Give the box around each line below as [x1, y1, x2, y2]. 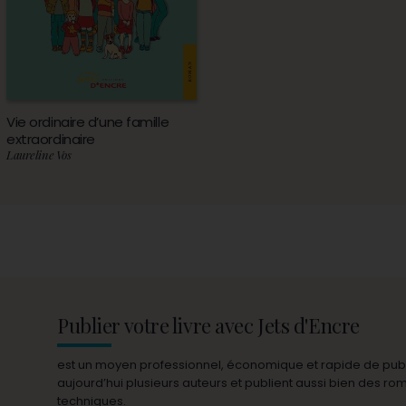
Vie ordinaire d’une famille [6, 112, 169, 132]
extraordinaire [6, 130, 95, 150]
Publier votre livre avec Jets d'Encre [57, 311, 360, 339]
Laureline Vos [6, 147, 72, 163]
